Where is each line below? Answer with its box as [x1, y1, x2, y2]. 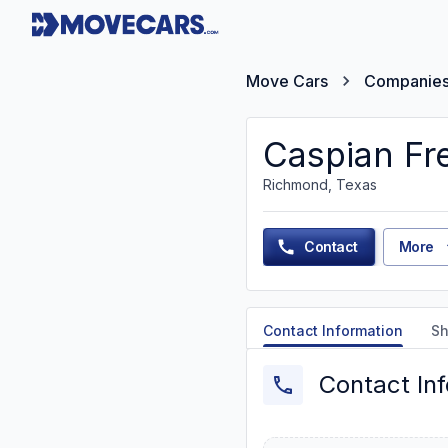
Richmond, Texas [263, 176, 377, 193]
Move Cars [246, 71, 328, 91]
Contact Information [263, 322, 403, 339]
